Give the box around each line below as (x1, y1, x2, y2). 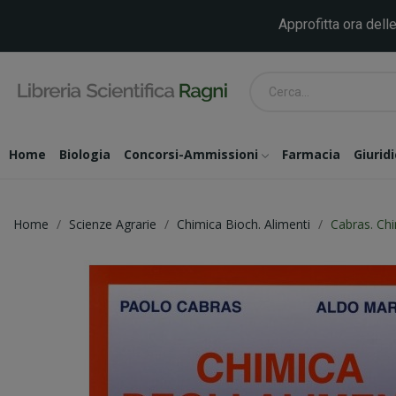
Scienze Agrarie (69, 216, 156, 232)
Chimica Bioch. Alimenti (177, 216, 310, 232)
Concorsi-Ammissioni (124, 146, 258, 163)
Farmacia (282, 146, 340, 163)
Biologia (59, 146, 110, 163)
